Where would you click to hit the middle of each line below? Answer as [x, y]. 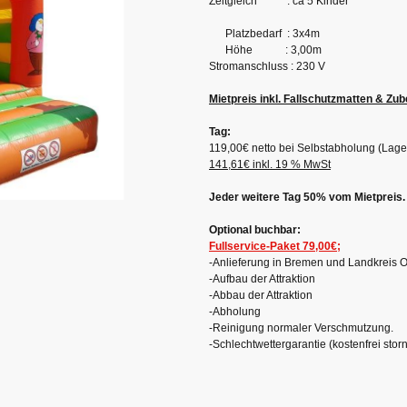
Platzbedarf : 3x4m [264, 33]
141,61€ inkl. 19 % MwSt [270, 164]
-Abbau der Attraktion [262, 295]
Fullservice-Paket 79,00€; [275, 246]
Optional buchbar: [256, 229]
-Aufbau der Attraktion [262, 278]
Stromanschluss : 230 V [267, 66]
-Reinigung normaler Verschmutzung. [301, 328]
